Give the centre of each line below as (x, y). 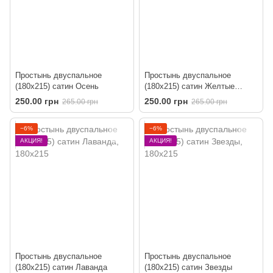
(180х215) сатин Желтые (190, 87)
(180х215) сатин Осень (57, 87)
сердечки (161, 97)
